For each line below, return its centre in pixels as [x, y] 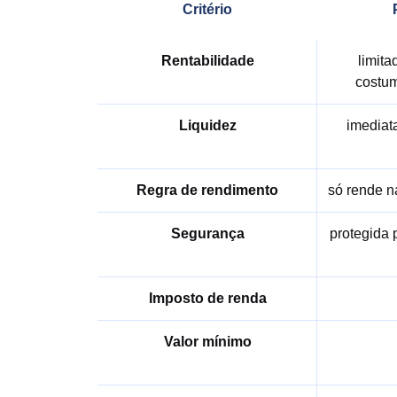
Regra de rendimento [207, 190]
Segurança [207, 234]
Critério [207, 9]
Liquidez [207, 125]
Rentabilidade [207, 61]
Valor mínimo [207, 342]
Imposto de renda [207, 298]
